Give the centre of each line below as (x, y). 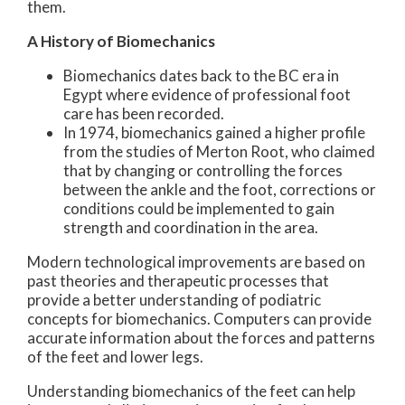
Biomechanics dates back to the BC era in (201, 75)
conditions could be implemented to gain (199, 208)
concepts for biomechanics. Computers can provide (199, 318)
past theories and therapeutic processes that (178, 280)
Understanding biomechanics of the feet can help (191, 391)
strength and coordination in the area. (191, 227)
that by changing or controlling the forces (203, 170)
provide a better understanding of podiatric (174, 299)
